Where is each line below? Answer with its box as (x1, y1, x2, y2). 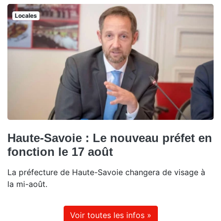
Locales (14, 11, 37, 19)
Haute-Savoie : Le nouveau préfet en (7, 131, 212, 145)
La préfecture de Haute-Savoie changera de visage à (7, 167, 205, 177)
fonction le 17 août (7, 145, 113, 158)
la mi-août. (7, 179, 47, 189)
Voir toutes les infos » (70, 210, 151, 220)
